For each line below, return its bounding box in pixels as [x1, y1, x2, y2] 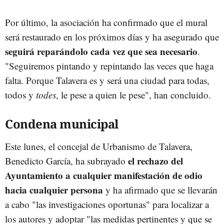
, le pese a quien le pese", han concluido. [56, 88, 211, 101]
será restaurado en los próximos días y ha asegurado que [5, 30, 219, 43]
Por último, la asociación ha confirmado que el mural [5, 15, 207, 28]
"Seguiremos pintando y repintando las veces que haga [5, 59, 213, 72]
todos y [5, 88, 36, 101]
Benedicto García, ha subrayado [5, 154, 125, 167]
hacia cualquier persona [5, 182, 103, 196]
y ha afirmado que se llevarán [103, 183, 217, 196]
